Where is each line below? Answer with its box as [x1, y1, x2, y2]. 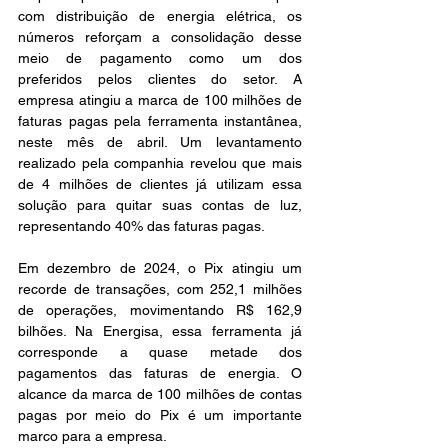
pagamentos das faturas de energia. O [18, 365, 302, 382]
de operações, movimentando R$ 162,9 [18, 302, 302, 319]
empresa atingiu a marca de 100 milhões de [18, 92, 302, 109]
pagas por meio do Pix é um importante [18, 407, 302, 424]
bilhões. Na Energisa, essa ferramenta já [18, 323, 302, 340]
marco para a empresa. [18, 428, 171, 445]
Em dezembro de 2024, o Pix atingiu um [18, 260, 302, 277]
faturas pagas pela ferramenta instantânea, [18, 113, 302, 130]
